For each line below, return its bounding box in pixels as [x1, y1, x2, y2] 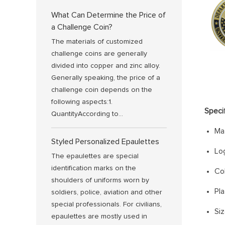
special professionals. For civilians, [51, 201, 162, 208]
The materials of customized [51, 38, 143, 45]
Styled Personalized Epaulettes [51, 138, 159, 146]
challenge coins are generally [51, 50, 147, 57]
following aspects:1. [51, 98, 113, 105]
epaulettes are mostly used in [51, 213, 147, 220]
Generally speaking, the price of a [51, 74, 160, 81]
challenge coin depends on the [51, 86, 152, 93]
